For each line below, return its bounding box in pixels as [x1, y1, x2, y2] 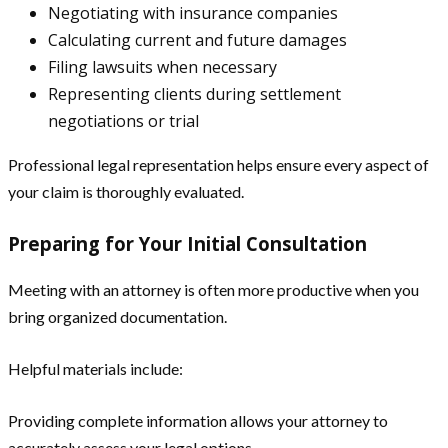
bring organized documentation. [8, 307, 227, 327]
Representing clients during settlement [48, 83, 341, 106]
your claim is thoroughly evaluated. [8, 182, 244, 202]
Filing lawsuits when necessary [48, 56, 277, 79]
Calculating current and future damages [48, 29, 347, 52]
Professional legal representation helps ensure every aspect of [8, 155, 429, 175]
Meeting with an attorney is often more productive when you [8, 280, 419, 300]
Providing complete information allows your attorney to [8, 411, 388, 431]
